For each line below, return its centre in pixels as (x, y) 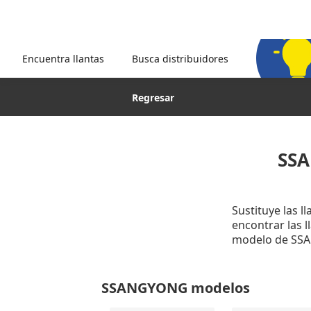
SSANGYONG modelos (175, 288)
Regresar (153, 98)
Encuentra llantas (63, 58)
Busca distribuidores (180, 58)
